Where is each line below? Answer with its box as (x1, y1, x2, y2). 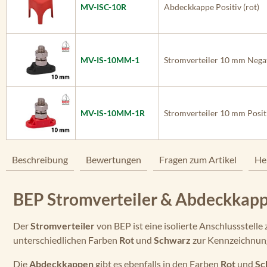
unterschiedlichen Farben (13, 234, 119, 246)
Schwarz (154, 234, 191, 246)
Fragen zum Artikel (159, 154, 237, 165)
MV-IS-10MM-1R (80, 108, 145, 118)
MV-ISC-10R (80, 2, 126, 12)
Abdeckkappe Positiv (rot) (164, 2, 259, 12)
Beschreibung (12, 154, 68, 165)
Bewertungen (86, 154, 141, 165)
